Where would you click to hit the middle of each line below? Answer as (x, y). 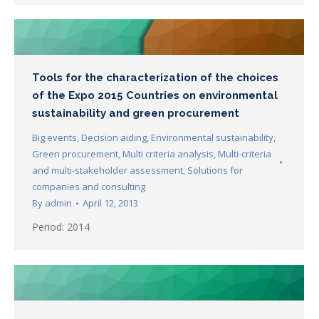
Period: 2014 (61, 227)
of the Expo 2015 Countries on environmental (155, 96)
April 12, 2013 (110, 203)
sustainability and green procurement (136, 114)
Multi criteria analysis (168, 154)
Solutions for (215, 171)
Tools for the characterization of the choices (155, 78)
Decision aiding (114, 138)
